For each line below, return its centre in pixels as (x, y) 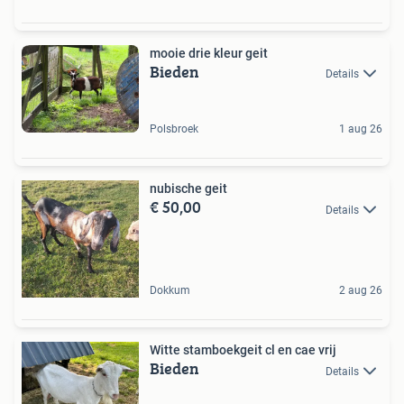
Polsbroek (174, 129)
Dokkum (170, 291)
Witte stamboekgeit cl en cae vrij (243, 350)
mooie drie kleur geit (209, 53)
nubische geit (188, 189)
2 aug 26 (361, 291)
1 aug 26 (361, 129)
